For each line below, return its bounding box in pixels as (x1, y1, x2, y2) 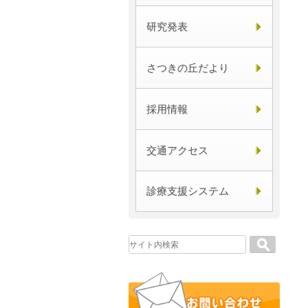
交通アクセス (146, 144, 208, 156)
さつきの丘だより (146, 62, 229, 74)
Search (246, 234, 282, 246)
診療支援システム (146, 185, 229, 197)
